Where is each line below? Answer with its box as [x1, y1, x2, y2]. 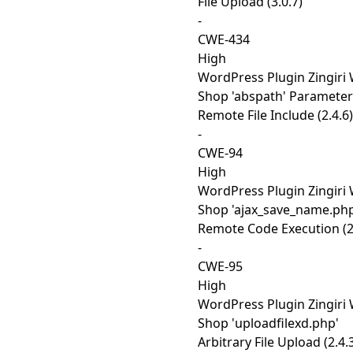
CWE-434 [198, 31, 250, 48]
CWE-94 [198, 144, 243, 162]
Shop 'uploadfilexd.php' [198, 314, 339, 332]
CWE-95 [198, 258, 243, 275]
